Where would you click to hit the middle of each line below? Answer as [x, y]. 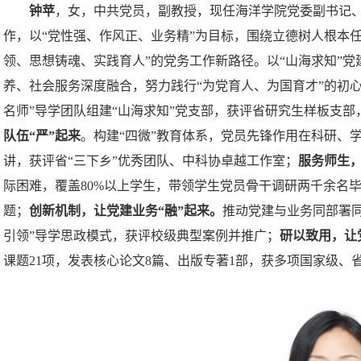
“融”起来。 [190, 211]
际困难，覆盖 [42, 186]
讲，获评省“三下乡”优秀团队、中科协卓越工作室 [144, 161]
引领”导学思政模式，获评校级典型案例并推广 [135, 236]
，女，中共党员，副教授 [126, 11]
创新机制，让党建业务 [93, 211]
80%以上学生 [118, 186]
